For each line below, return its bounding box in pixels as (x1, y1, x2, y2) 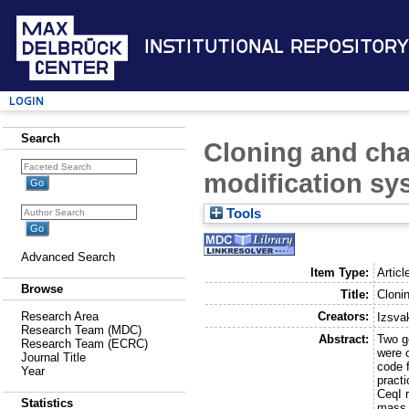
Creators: (317, 309, 369, 323)
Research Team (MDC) (21, 323, 142, 337)
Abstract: (318, 331, 369, 346)
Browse (21, 282, 63, 296)
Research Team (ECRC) (21, 337, 148, 351)
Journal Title (21, 351, 86, 364)
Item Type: (309, 265, 369, 279)
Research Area (21, 309, 99, 323)
